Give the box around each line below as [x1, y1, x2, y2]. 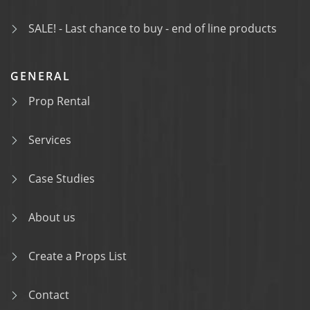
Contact [28, 287, 69, 302]
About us [28, 210, 75, 225]
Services [28, 132, 71, 147]
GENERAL [10, 69, 71, 84]
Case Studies [28, 171, 95, 186]
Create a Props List [28, 248, 127, 264]
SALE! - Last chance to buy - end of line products [28, 21, 277, 36]
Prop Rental [28, 93, 90, 109]
